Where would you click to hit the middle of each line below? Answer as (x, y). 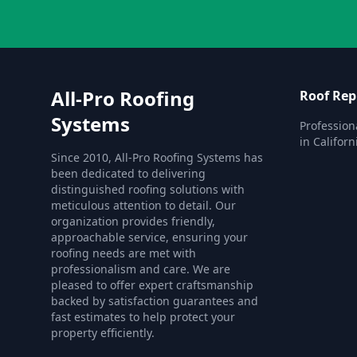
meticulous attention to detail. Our (143, 205)
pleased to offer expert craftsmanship (152, 285)
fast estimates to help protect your (143, 317)
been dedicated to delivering (128, 173)
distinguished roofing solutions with (148, 189)
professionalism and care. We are (141, 269)
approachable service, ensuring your (149, 237)
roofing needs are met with (124, 253)
